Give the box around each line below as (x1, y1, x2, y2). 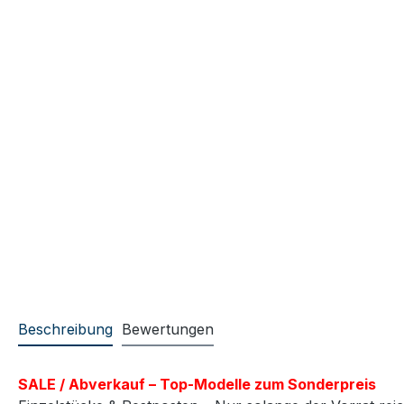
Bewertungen (122, 320, 214, 338)
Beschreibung (18, 320, 113, 338)
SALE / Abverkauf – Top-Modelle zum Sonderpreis (18, 375, 376, 393)
